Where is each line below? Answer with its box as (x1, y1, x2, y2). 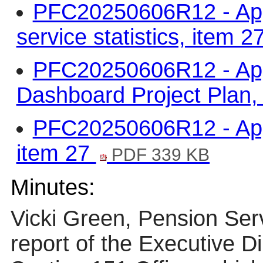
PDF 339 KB (107, 144, 210, 164)
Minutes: (10, 174, 95, 200)
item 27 (16, 140, 96, 166)
